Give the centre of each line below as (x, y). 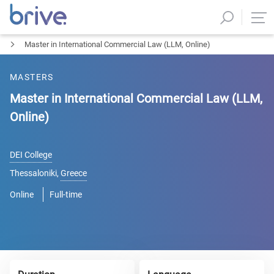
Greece (74, 173)
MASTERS (32, 77)
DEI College (31, 155)
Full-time (66, 194)
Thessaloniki (33, 173)
